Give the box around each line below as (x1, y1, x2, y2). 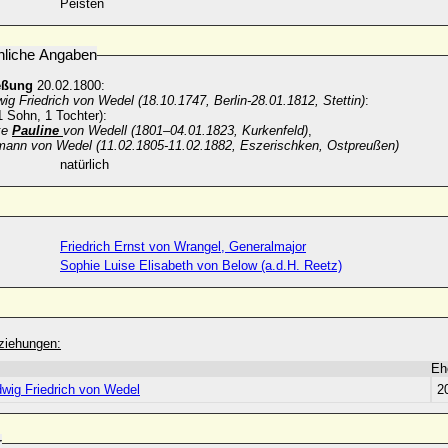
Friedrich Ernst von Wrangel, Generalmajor (60, 239, 306, 254)
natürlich (60, 157, 109, 172)
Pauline (12, 123, 63, 138)
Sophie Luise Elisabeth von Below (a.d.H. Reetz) (60, 258, 342, 273)
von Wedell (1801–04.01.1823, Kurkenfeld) (63, 123, 308, 138)
